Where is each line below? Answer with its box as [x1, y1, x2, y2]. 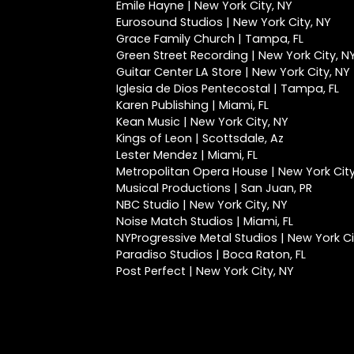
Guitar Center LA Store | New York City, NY [116, 64, 350, 80]
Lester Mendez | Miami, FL [116, 147, 258, 163]
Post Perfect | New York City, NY [116, 263, 294, 279]
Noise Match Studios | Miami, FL [116, 213, 293, 229]
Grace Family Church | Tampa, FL [116, 31, 303, 47]
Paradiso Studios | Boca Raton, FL [116, 247, 306, 262]
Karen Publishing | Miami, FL [116, 97, 269, 113]
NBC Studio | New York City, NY [116, 197, 288, 213]
